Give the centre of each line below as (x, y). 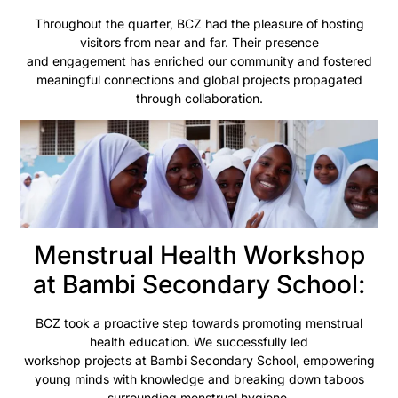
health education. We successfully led (199, 342)
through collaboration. (199, 98)
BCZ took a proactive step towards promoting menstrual (199, 323)
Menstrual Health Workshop (199, 255)
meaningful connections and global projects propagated (199, 79)
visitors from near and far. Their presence (199, 42)
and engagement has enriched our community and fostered (199, 60)
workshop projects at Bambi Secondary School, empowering (199, 360)
